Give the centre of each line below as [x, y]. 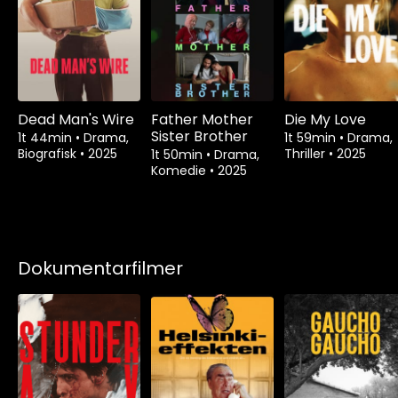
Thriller [306, 153]
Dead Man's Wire [76, 119]
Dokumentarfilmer [100, 268]
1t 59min [312, 137]
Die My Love [325, 119]
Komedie [180, 170]
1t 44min [47, 137]
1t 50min [179, 154]
